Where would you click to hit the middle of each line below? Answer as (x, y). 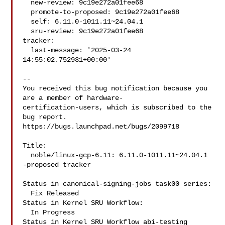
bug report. (45, 117)
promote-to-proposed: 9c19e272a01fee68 (27, 12)
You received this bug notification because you (115, 88)
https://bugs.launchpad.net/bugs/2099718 (101, 127)
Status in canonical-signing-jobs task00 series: (117, 184)
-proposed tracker (57, 165)
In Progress (27, 212)
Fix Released (27, 193)
